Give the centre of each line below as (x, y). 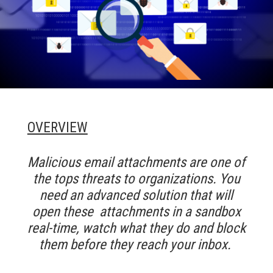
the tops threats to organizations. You (136, 179)
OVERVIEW (57, 128)
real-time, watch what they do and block (136, 229)
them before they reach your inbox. (136, 245)
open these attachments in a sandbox (136, 212)
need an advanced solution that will (136, 196)
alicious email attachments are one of (142, 163)
